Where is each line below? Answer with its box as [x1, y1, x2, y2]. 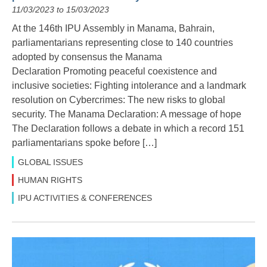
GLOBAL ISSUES [18, 157, 83, 167]
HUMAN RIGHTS [18, 175, 82, 185]
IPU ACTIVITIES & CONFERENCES [18, 193, 152, 203]
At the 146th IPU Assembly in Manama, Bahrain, [12, 23, 215, 34]
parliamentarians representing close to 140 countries [12, 38, 233, 48]
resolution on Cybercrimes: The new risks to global [12, 95, 225, 105]
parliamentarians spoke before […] [12, 138, 157, 148]
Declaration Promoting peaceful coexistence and [12, 66, 217, 77]
